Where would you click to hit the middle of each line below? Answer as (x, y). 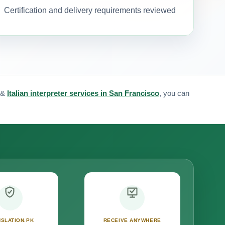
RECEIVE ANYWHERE (132, 220)
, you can (174, 93)
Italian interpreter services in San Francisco (83, 93)
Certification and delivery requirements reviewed (90, 10)
